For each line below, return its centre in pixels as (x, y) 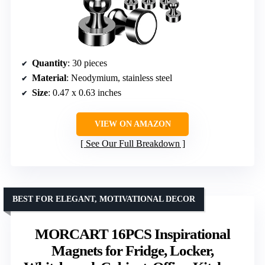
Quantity (50, 63)
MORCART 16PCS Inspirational (132, 234)
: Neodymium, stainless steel (119, 77)
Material (49, 77)
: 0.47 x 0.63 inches (85, 92)
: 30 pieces (87, 63)
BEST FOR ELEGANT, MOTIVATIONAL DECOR (104, 199)
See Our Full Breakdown (132, 143)
